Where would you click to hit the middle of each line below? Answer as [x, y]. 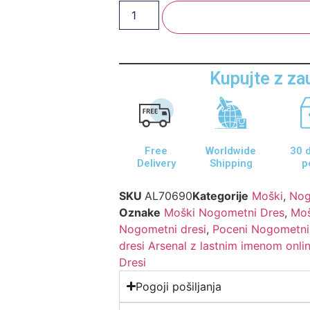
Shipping [231, 163]
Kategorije [221, 195]
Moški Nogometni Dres [225, 212]
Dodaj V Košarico [246, 17]
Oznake [140, 212]
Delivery [156, 163]
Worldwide [231, 151]
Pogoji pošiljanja [179, 286]
